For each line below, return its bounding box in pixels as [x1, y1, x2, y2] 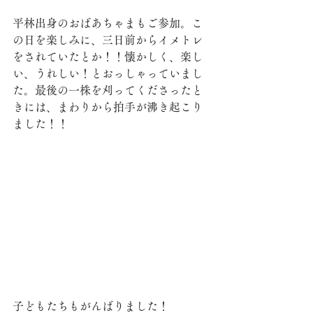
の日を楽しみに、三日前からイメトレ [13, 34, 203, 45]
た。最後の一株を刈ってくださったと [13, 84, 203, 96]
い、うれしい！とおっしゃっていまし [13, 67, 203, 79]
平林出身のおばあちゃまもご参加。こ [13, 17, 203, 29]
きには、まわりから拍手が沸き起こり [13, 101, 203, 112]
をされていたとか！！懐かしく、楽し [13, 50, 203, 62]
